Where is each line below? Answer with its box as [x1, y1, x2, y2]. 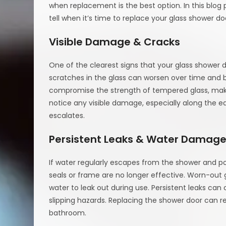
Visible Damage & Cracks [49, 34, 181, 49]
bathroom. [49, 207, 87, 218]
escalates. [49, 110, 85, 121]
